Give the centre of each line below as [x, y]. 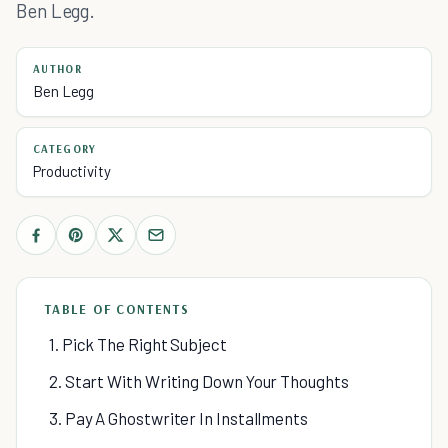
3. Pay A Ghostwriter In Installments [178, 418]
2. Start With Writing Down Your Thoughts [199, 381]
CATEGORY [65, 149]
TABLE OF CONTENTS [117, 309]
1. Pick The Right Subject [138, 344]
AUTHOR [57, 69]
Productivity [72, 171]
